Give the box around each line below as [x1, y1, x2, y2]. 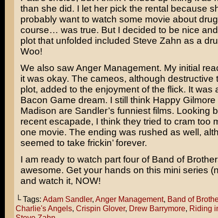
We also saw [20, 63, 76, 73]
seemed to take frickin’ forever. [20, 138, 147, 148]
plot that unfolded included [20, 36, 133, 46]
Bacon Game [20, 95, 76, 105]
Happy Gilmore [152, 95, 216, 105]
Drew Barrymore [128, 204, 185, 213]
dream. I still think [75, 95, 153, 105]
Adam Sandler [42, 195, 92, 203]
